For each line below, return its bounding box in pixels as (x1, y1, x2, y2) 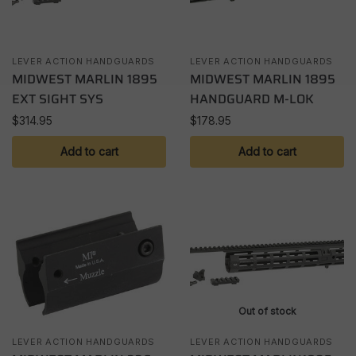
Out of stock (238, 305, 296, 318)
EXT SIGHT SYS (12, 88, 103, 109)
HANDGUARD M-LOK (190, 88, 314, 109)
